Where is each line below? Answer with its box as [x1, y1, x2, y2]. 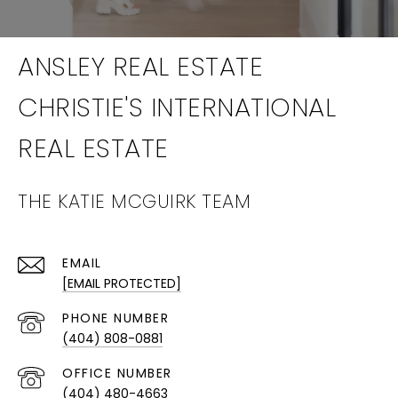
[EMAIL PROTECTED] [62, 275, 181, 293]
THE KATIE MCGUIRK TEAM [18, 188, 251, 215]
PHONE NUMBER [62, 309, 169, 328]
